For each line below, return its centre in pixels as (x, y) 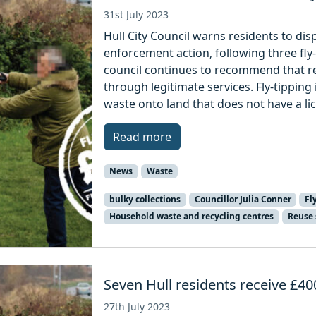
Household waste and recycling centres (191, 217)
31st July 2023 (136, 14)
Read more (142, 136)
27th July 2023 (137, 306)
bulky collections (145, 200)
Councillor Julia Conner (243, 200)
